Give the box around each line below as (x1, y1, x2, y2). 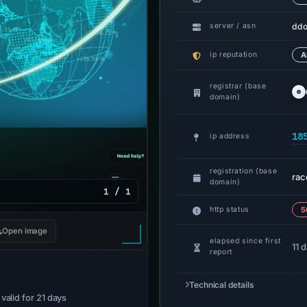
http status (210, 205, 249, 214)
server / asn (210, 21, 256, 30)
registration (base (210, 167, 278, 175)
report (210, 247, 232, 256)
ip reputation (210, 50, 258, 59)
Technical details (188, 280, 254, 290)
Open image (2, 226, 48, 236)
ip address (210, 132, 250, 140)
